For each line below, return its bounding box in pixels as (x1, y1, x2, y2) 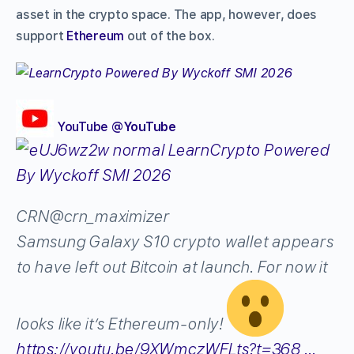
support (16, 28, 67, 43)
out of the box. (124, 28, 218, 43)
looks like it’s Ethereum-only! (16, 314, 227, 333)
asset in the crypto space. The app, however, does (16, 6, 318, 22)
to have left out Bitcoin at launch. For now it (16, 257, 327, 277)
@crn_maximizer (48, 206, 169, 226)
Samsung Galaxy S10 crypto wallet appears (16, 232, 333, 251)
